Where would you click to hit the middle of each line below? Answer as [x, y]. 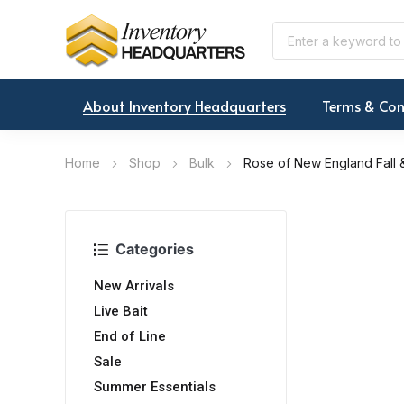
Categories [155, 249]
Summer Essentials [155, 387]
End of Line [130, 337]
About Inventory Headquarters [184, 106]
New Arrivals [134, 286]
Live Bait [121, 312]
